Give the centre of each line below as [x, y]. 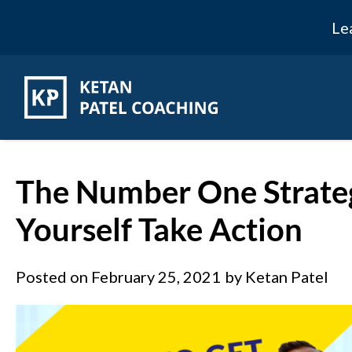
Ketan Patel [285, 277]
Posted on [53, 277]
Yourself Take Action [159, 229]
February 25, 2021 [156, 277]
